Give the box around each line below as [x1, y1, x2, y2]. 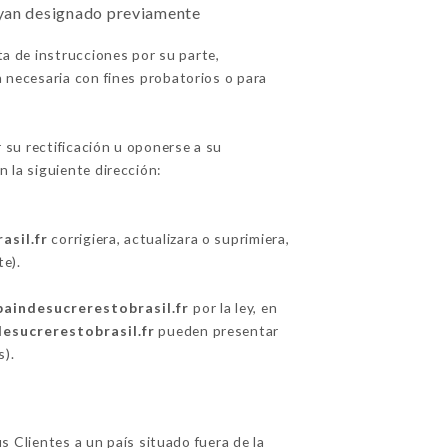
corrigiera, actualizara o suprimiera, [47, 229, 290, 247]
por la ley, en [189, 298, 278, 316]
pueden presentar [154, 321, 280, 339]
